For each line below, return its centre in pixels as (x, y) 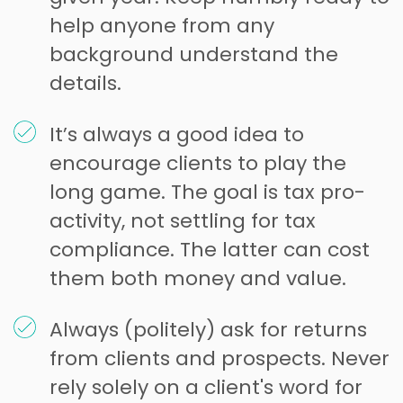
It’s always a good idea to (177, 134)
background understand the (194, 54)
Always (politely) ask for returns (208, 329)
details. (85, 83)
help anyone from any (162, 25)
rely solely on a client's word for (206, 387)
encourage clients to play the (198, 163)
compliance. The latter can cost (210, 249)
